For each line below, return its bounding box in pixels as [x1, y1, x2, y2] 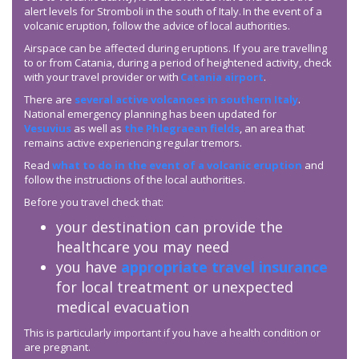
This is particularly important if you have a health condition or [24, 325, 321, 341]
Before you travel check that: [24, 195, 163, 210]
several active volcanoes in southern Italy [75, 92, 298, 107]
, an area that [240, 121, 305, 136]
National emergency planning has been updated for [24, 107, 276, 122]
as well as [71, 121, 124, 136]
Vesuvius [24, 121, 71, 136]
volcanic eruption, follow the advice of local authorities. [24, 18, 292, 34]
